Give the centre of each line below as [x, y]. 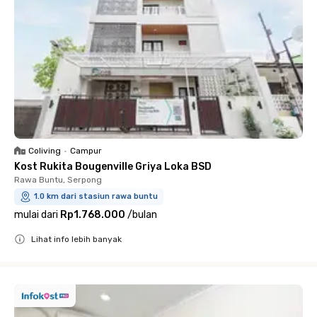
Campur [86, 151]
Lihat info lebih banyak [76, 239]
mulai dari [36, 215]
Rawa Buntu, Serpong [58, 180]
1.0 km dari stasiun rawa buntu [96, 196]
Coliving [45, 151]
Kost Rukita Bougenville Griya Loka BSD [113, 167]
